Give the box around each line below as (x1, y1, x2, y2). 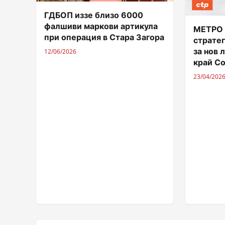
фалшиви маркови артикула (44, 21, 158, 31)
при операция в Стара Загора (44, 32, 164, 42)
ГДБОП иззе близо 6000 (44, 10, 143, 20)
